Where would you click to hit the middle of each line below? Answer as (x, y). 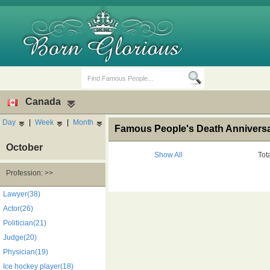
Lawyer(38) (22, 194)
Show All (168, 155)
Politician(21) (25, 223)
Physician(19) (26, 252)
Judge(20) (20, 237)
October (24, 147)
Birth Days (65, 193)
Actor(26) (18, 209)
